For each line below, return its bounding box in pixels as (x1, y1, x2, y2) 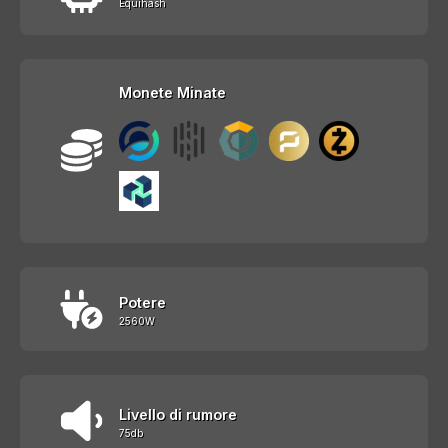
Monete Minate (119, 83, 226, 101)
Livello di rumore (119, 405, 237, 423)
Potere (119, 293, 166, 311)
